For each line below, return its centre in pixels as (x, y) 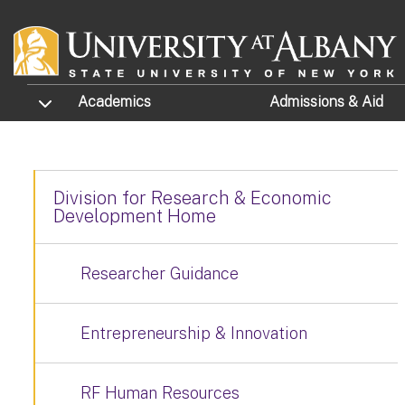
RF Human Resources (160, 393)
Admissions (308, 102)
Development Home (135, 216)
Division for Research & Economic (193, 198)
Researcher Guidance (160, 273)
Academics (115, 102)
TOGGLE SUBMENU (80, 101)
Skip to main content (81, 13)
